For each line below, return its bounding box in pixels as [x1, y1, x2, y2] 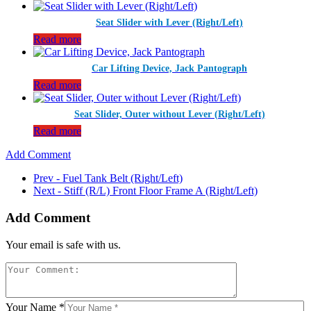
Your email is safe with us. [6, 238, 121, 251]
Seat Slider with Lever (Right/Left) [96, 17, 243, 28]
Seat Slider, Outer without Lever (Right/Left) [74, 109, 265, 120]
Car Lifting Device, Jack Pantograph [92, 63, 247, 74]
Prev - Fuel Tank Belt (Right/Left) [33, 172, 183, 185]
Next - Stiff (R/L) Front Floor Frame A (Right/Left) [33, 185, 258, 197]
